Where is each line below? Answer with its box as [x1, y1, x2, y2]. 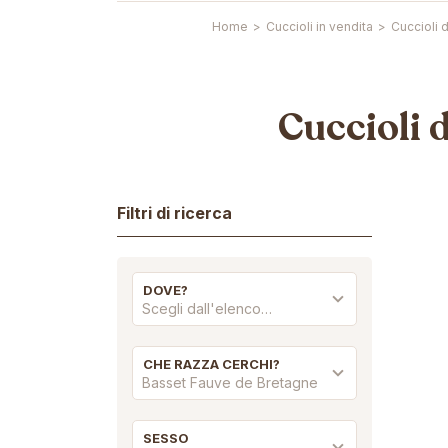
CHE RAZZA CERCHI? [143, 356, 280, 372]
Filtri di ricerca [117, 203, 232, 223]
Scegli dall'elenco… [142, 300, 272, 317]
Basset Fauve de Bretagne [142, 374, 318, 391]
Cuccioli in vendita [266, 19, 373, 34]
